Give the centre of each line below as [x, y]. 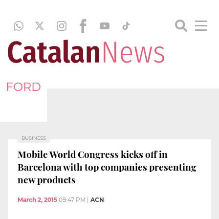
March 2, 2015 [37, 200]
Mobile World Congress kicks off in [93, 154]
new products [47, 179]
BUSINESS [34, 138]
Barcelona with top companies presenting [107, 166]
